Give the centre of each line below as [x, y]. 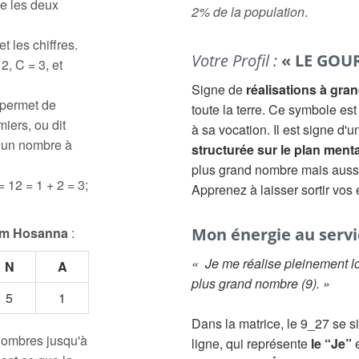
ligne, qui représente [251, 343]
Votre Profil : [236, 61]
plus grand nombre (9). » [261, 283]
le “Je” [331, 343]
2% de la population [248, 12]
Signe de [219, 89]
